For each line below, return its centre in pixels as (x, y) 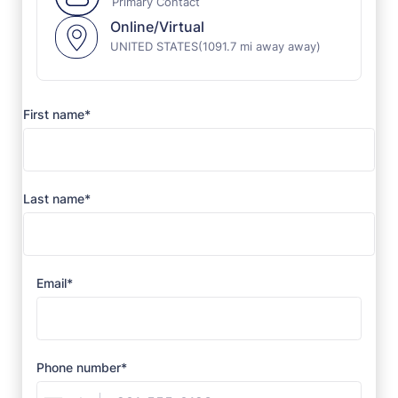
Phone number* (82, 367)
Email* (55, 283)
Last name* (57, 198)
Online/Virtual (157, 26)
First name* (57, 114)
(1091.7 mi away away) (259, 46)
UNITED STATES (154, 46)
